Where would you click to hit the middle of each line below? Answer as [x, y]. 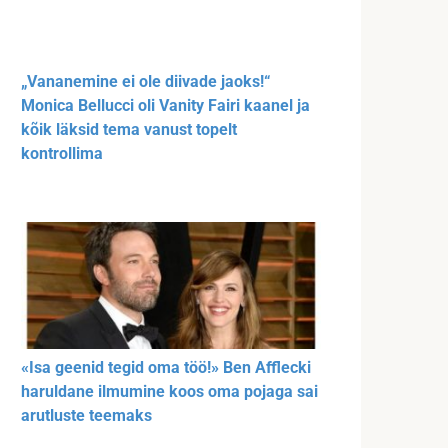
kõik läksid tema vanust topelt [129, 129]
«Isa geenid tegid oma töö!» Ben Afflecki [166, 368]
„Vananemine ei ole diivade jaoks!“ [145, 81]
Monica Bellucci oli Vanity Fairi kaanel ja [165, 105]
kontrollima [62, 153]
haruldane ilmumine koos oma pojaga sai [169, 392]
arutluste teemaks [86, 416]
